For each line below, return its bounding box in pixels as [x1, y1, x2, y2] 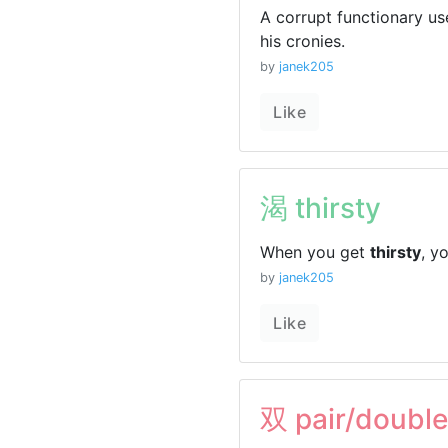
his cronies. [260, 31, 345, 51]
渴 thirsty [260, 191, 381, 225]
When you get [260, 242, 370, 262]
